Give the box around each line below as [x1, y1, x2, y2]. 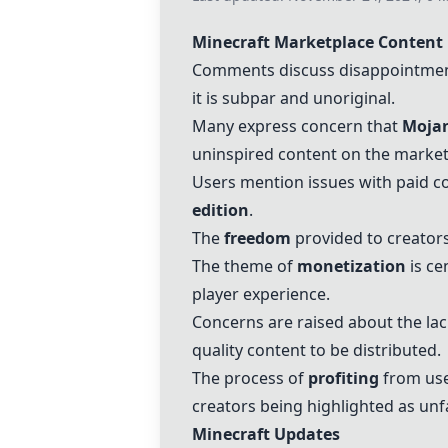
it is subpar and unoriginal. [192, 87, 395, 109]
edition [192, 199, 249, 221]
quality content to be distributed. [192, 339, 441, 361]
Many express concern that [192, 115, 402, 137]
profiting [308, 367, 379, 389]
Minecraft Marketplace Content [192, 31, 443, 53]
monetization [297, 255, 406, 277]
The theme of [192, 255, 297, 277]
